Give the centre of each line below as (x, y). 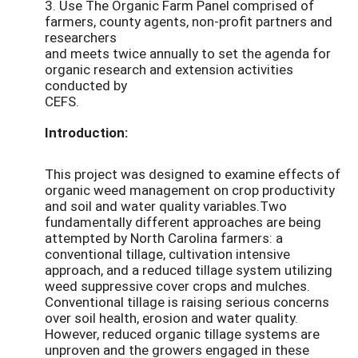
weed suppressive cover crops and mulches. (177, 285)
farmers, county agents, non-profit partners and (189, 22)
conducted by (86, 86)
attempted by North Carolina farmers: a (164, 237)
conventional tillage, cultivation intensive (167, 253)
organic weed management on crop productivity (190, 189)
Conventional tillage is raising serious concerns (187, 301)
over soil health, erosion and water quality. (171, 317)
